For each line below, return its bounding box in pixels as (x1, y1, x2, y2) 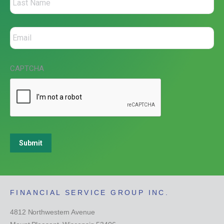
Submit (19, 139, 42, 147)
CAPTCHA (10, 64, 44, 73)
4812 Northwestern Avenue (10, 207, 95, 216)
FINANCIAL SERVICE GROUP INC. (10, 188, 169, 196)
